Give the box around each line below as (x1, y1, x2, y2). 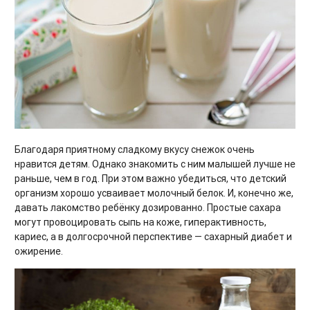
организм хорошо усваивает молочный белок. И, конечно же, (15, 186, 293, 199)
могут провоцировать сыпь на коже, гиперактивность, (15, 215, 266, 228)
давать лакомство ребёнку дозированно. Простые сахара (15, 201, 281, 214)
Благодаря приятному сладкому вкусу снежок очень (15, 143, 255, 156)
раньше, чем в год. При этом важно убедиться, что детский (15, 172, 286, 185)
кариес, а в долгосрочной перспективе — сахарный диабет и (15, 230, 292, 243)
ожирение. (15, 244, 63, 257)
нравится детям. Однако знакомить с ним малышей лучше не (15, 157, 295, 170)
